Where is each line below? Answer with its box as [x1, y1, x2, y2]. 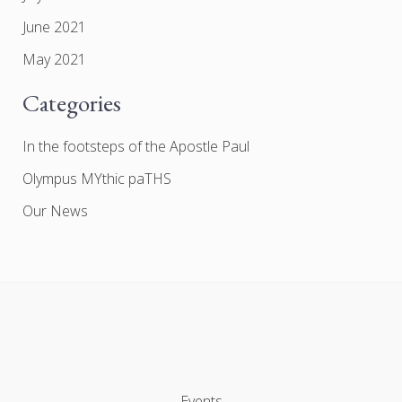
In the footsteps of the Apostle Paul [22, 135, 249, 156]
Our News [22, 200, 88, 221]
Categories [22, 87, 121, 119]
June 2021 [22, 17, 86, 38]
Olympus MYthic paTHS [22, 168, 171, 188]
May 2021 [22, 49, 86, 70]
